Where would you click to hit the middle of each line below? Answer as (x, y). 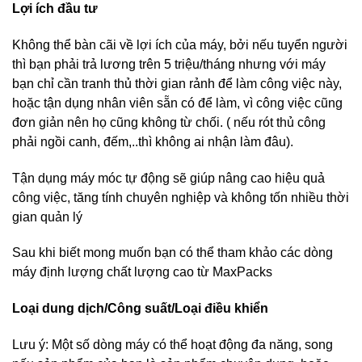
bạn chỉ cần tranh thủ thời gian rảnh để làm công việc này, (177, 83)
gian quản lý (47, 217)
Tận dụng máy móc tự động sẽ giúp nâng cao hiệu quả (168, 178)
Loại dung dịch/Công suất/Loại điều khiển (140, 309)
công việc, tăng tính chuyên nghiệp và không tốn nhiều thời (181, 197)
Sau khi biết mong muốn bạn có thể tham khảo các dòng (173, 253)
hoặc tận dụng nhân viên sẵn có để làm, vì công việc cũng (177, 103)
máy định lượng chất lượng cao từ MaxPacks (142, 272)
